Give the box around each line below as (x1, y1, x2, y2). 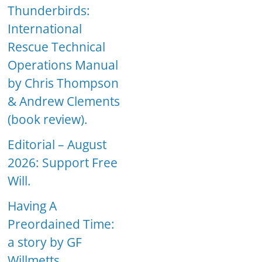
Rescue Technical (8, 39, 106, 56)
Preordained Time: (8, 216, 115, 233)
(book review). (8, 111, 88, 128)
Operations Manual (8, 57, 119, 74)
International (8, 20, 82, 37)
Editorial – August (8, 136, 107, 153)
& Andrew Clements (8, 93, 120, 110)
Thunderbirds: (8, 2, 91, 19)
